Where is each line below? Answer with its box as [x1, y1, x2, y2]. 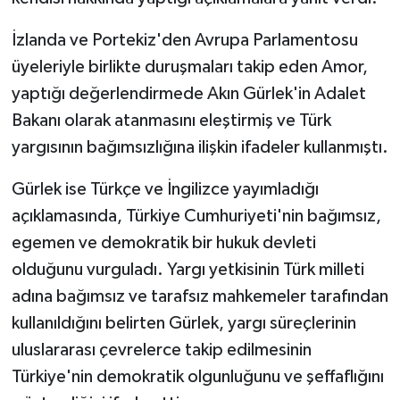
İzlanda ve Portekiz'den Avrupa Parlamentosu [11, 31, 358, 50]
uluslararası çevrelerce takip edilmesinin [11, 341, 312, 360]
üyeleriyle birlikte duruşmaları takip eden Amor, [11, 58, 368, 77]
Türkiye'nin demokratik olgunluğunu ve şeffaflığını [11, 368, 384, 387]
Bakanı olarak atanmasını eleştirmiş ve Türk [11, 112, 331, 130]
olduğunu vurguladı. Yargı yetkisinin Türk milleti [11, 261, 364, 279]
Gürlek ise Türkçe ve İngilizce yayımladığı [11, 180, 319, 199]
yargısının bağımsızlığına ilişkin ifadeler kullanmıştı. [11, 138, 388, 157]
